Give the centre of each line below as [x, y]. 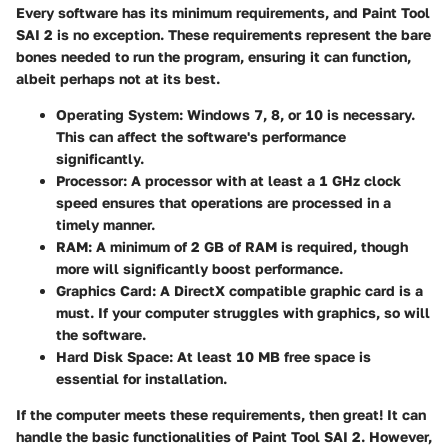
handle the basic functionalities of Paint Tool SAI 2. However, [224, 437]
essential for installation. [141, 379]
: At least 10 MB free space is [270, 357]
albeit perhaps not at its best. [118, 79]
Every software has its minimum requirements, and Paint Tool [223, 13]
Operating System [117, 115]
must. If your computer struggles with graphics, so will [243, 313]
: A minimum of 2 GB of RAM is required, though [248, 247]
